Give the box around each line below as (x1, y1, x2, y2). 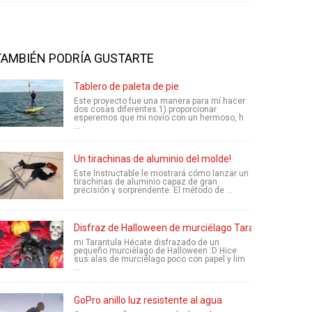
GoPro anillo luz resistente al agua (74, 295, 222, 306)
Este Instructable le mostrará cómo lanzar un (74, 169, 249, 178)
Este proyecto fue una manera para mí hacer (74, 96, 245, 106)
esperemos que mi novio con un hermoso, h (74, 113, 244, 123)
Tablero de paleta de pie (74, 81, 179, 92)
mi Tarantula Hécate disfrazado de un (74, 237, 219, 247)
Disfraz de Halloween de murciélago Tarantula (74, 222, 276, 233)
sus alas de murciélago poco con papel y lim (74, 254, 245, 264)
